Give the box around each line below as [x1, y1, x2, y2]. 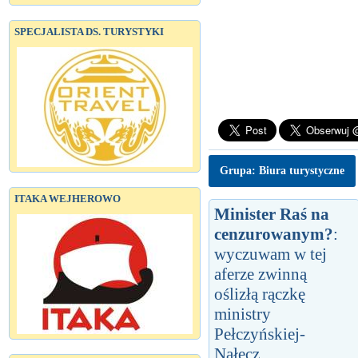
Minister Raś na [214, 204, 329, 224]
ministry [214, 304, 271, 324]
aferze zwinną [214, 264, 307, 284]
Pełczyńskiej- [214, 324, 305, 344]
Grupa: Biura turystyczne [220, 164, 344, 177]
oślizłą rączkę [214, 284, 305, 304]
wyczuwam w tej [214, 244, 327, 264]
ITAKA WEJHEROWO [14, 193, 121, 205]
